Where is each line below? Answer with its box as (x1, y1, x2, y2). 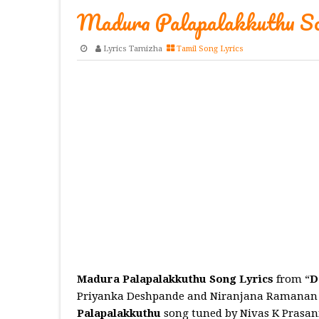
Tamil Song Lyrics (176, 44, 244, 54)
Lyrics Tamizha (103, 44, 162, 54)
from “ (273, 273, 310, 286)
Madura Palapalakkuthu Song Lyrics (76, 273, 273, 286)
